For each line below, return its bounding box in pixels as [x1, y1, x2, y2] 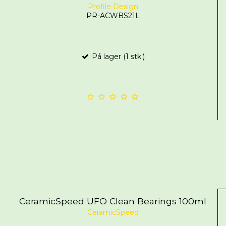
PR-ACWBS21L [86, 11, 140, 21]
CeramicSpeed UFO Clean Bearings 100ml [19, 196, 207, 207]
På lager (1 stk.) [90, 52, 145, 62]
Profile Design [87, 2, 138, 12]
